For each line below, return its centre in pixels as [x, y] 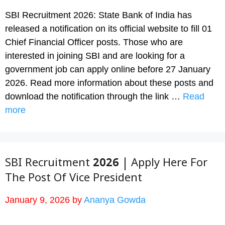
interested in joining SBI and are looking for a [95, 56]
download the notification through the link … [94, 96]
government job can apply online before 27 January [108, 69]
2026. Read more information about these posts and [109, 83]
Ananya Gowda [115, 200]
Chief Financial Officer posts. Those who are [94, 42]
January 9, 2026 [37, 200]
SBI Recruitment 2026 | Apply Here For [106, 165]
